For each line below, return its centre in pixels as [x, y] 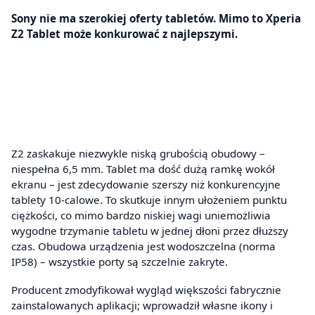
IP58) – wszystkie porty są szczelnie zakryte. [120, 262]
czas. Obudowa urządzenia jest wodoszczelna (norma [143, 246]
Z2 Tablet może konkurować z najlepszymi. [124, 33]
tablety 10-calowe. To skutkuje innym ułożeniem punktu [149, 200]
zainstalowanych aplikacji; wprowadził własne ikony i [142, 305]
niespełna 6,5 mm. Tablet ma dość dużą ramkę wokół [143, 169]
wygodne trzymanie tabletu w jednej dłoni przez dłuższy [150, 231]
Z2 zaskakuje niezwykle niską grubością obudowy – [138, 154]
